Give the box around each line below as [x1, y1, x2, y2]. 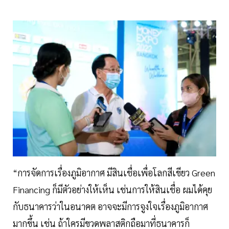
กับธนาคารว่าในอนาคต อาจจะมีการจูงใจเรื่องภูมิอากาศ [13, 200, 208, 212]
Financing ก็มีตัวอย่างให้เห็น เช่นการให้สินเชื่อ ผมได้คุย [13, 183, 212, 195]
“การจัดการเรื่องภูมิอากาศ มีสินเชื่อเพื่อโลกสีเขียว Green [13, 166, 215, 178]
